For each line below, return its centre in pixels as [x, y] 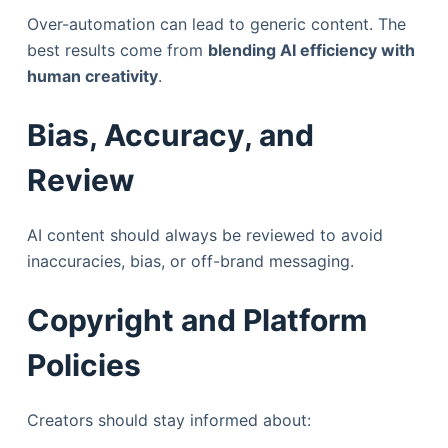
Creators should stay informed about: [168, 420]
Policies [83, 365]
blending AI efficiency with [311, 50]
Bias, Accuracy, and [170, 135]
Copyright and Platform [196, 320]
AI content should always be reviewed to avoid [204, 235]
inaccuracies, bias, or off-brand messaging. [190, 261]
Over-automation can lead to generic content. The [216, 24]
